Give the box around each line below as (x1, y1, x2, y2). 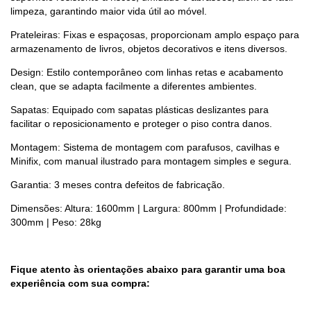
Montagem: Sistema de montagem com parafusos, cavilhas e (10, 142, 280, 153)
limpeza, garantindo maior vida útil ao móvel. (10, 6, 207, 17)
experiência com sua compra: (10, 278, 150, 289)
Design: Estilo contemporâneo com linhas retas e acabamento (10, 67, 283, 78)
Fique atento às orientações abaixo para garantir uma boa (10, 264, 285, 276)
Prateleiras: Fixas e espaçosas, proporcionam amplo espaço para (10, 29, 299, 41)
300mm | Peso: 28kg (10, 217, 101, 228)
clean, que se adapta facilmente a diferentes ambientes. (10, 81, 257, 92)
